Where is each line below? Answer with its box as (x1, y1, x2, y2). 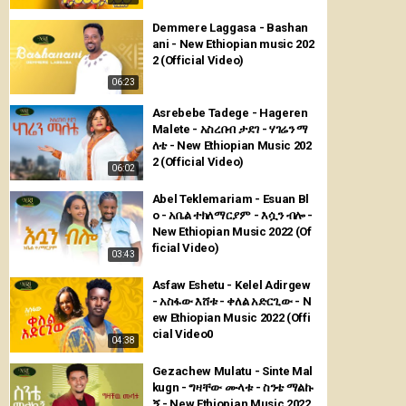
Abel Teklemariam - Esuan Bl (151, 192, 309, 207)
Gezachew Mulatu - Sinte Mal (151, 363, 313, 378)
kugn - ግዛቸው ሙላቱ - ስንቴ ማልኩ (151, 380, 313, 394)
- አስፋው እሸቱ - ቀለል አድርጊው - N (151, 294, 312, 308)
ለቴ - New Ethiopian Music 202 (151, 139, 312, 153)
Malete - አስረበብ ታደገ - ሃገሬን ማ (151, 122, 308, 137)
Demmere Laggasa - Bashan (151, 20, 309, 34)
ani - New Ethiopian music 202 (151, 36, 314, 51)
